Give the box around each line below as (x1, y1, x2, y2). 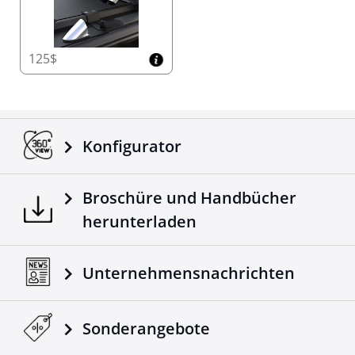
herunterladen (82, 211, 197, 232)
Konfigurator (82, 136, 182, 157)
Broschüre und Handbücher (82, 187, 297, 208)
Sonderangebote (82, 318, 211, 339)
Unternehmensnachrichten (82, 262, 296, 284)
